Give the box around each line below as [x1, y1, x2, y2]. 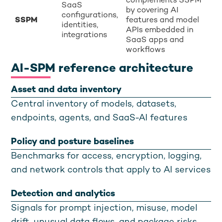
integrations [61, 31, 108, 40]
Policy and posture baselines [11, 137, 134, 147]
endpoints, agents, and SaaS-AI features [11, 113, 188, 123]
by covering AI [126, 6, 179, 15]
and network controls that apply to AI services [11, 166, 211, 175]
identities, [61, 21, 99, 30]
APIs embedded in [126, 26, 194, 35]
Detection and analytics [11, 189, 115, 199]
